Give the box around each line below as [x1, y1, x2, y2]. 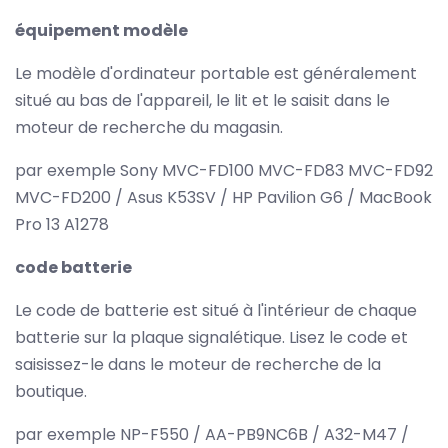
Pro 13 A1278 [15, 212, 109, 236]
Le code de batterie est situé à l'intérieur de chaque [15, 298, 417, 322]
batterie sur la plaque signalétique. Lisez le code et [15, 325, 408, 349]
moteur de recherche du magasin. [15, 115, 283, 139]
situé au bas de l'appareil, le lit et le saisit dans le [15, 88, 390, 112]
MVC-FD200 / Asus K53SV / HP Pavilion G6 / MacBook [15, 185, 432, 209]
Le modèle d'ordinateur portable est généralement [15, 61, 417, 85]
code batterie [15, 255, 132, 279]
